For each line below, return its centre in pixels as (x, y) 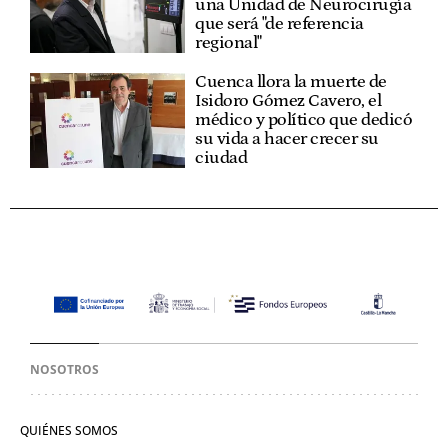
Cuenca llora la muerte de (291, 82)
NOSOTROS (64, 369)
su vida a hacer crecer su (287, 139)
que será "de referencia (279, 24)
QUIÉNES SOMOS (69, 430)
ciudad (221, 158)
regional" (228, 43)
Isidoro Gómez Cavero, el (288, 101)
